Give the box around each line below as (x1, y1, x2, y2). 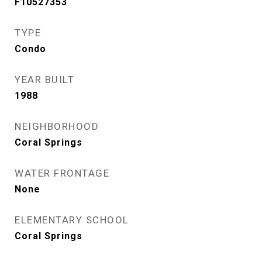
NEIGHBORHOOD (15, 120, 99, 132)
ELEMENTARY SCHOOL (15, 214, 129, 226)
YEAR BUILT (15, 74, 74, 85)
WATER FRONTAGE (15, 167, 109, 179)
